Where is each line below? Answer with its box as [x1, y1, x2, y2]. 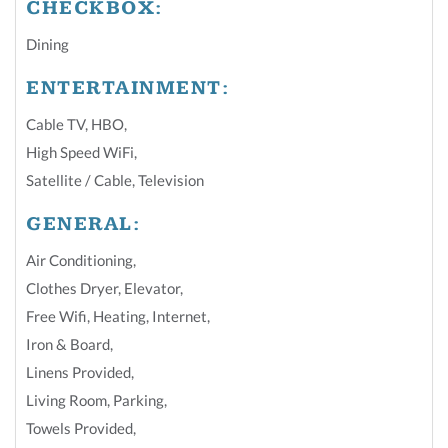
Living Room [26, 390, 107, 409]
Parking [113, 390, 164, 409]
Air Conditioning [26, 250, 133, 269]
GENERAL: [26, 211, 140, 237]
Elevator [124, 278, 180, 297]
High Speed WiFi [26, 142, 134, 161]
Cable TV [26, 114, 85, 133]
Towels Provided [26, 418, 133, 437]
